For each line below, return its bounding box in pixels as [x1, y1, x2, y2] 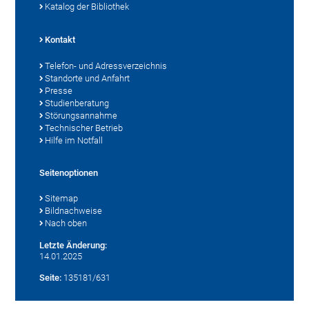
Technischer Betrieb [45, 123, 123, 134]
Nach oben [45, 218, 88, 229]
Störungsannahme [45, 110, 118, 121]
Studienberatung [45, 98, 110, 109]
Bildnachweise [45, 206, 103, 217]
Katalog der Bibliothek [45, 1, 130, 12]
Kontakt [45, 34, 76, 46]
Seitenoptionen [39, 168, 99, 179]
